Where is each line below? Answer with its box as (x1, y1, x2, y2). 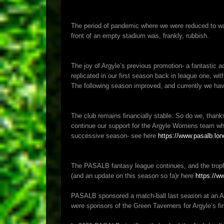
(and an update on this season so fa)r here (71, 172, 195, 179)
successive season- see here (71, 132, 158, 139)
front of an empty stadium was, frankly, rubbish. (71, 32, 209, 39)
